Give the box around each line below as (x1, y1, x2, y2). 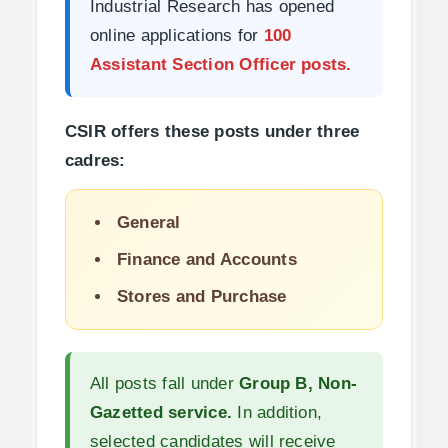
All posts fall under (89, 373, 240, 393)
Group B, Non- (239, 373, 358, 393)
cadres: (64, 150, 126, 170)
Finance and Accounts (116, 249, 297, 269)
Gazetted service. (89, 402, 233, 422)
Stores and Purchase (116, 286, 287, 306)
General (116, 212, 181, 232)
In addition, (232, 402, 323, 422)
